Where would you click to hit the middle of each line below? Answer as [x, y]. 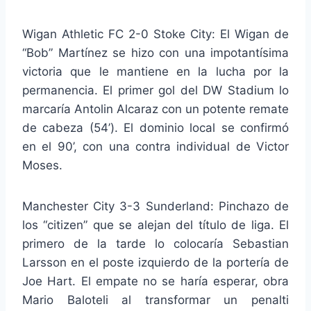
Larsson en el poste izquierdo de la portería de [155, 262]
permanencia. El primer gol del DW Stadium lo [155, 90]
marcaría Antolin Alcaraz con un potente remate [155, 109]
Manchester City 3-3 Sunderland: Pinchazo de [155, 206]
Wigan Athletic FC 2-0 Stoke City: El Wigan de [155, 34]
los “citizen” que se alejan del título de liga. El [155, 225]
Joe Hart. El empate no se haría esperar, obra [155, 281]
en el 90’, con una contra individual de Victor [155, 146]
